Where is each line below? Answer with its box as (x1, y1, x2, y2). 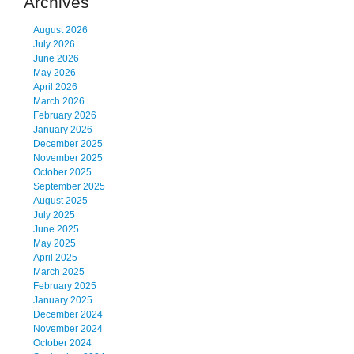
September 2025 (33, 181, 105, 193)
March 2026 (33, 96, 85, 107)
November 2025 (33, 153, 103, 164)
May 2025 (33, 238, 76, 250)
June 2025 (33, 224, 79, 235)
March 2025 (33, 266, 85, 278)
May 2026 (33, 67, 76, 79)
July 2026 (33, 39, 75, 51)
